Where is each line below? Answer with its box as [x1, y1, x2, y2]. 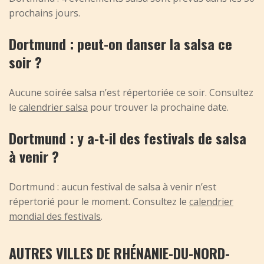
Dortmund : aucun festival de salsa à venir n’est [9, 180, 216, 193]
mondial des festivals [9, 209, 101, 223]
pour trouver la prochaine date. [88, 100, 229, 114]
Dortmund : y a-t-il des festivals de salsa [9, 127, 246, 148]
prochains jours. [9, 6, 80, 19]
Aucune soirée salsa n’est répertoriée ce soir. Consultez [9, 85, 253, 99]
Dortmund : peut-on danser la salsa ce [9, 32, 232, 54]
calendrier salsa [19, 100, 88, 114]
